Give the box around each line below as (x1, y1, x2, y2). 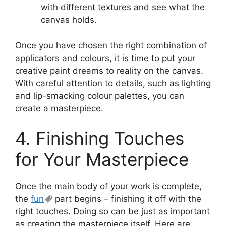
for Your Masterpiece (15, 149, 189, 170)
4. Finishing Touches (15, 128, 184, 149)
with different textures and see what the (41, 2, 205, 12)
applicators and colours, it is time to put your (15, 52, 195, 63)
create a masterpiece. (15, 103, 103, 114)
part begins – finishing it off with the (52, 194, 201, 204)
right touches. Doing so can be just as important (15, 206, 210, 216)
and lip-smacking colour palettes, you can (15, 90, 184, 101)
